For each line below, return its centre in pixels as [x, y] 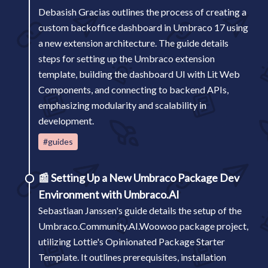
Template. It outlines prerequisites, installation [132, 257]
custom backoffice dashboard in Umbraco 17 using [143, 27]
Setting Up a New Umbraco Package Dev [145, 178]
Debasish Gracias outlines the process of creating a [142, 12]
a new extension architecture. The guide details [133, 43]
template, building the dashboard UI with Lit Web [139, 74]
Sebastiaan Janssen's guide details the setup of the [140, 210]
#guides [58, 141]
